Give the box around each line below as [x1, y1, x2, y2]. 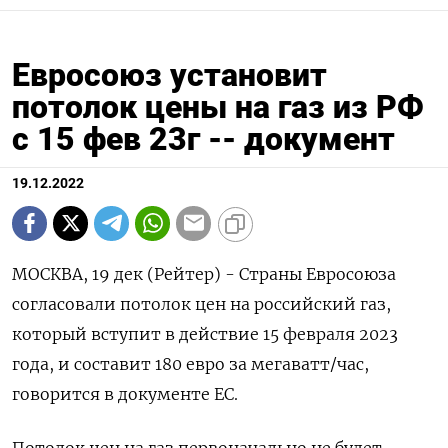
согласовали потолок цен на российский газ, [12, 293, 391, 314]
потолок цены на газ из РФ [12, 87, 424, 126]
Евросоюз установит [12, 55, 327, 94]
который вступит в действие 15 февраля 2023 [12, 323, 398, 344]
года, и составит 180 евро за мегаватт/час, [12, 353, 369, 374]
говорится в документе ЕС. [12, 383, 238, 404]
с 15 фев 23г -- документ [12, 119, 395, 158]
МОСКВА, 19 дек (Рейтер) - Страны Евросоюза [12, 263, 396, 284]
